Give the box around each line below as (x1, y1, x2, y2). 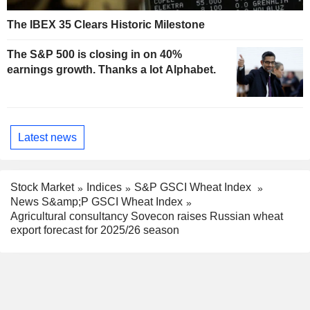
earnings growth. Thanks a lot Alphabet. (7, 64, 216, 76)
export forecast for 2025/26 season (10, 224, 179, 236)
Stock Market (10, 181, 74, 194)
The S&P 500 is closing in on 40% (7, 48, 182, 61)
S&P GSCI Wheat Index (134, 181, 254, 194)
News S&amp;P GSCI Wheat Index (10, 195, 183, 208)
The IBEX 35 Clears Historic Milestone (7, 19, 205, 31)
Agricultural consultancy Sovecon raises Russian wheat (10, 210, 283, 222)
